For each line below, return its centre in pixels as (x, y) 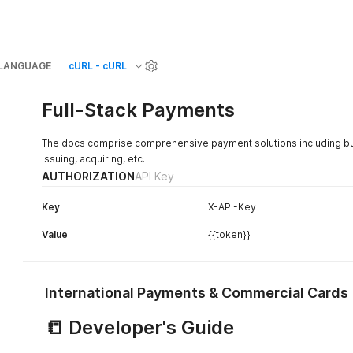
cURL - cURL (98, 66)
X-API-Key (232, 207)
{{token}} (230, 234)
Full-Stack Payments (138, 110)
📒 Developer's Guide (139, 327)
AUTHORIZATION (88, 176)
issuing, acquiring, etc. (93, 159)
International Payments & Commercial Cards (196, 293)
